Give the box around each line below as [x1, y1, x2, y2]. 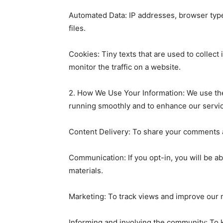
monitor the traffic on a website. [69, 62, 183, 72]
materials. [69, 165, 103, 175]
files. [69, 23, 86, 33]
